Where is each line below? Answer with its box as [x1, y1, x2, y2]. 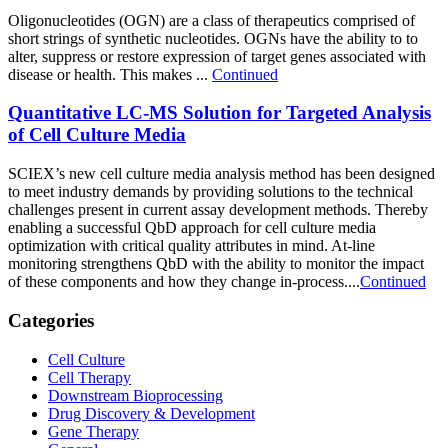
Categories [8, 309, 94, 331]
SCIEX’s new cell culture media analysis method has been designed [8, 165, 435, 183]
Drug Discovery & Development [48, 404, 255, 422]
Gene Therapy [48, 422, 139, 440]
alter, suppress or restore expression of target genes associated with [8, 47, 426, 65]
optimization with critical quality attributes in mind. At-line [8, 237, 375, 255]
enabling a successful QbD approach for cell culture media [8, 219, 376, 237]
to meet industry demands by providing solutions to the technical [8, 183, 413, 201]
